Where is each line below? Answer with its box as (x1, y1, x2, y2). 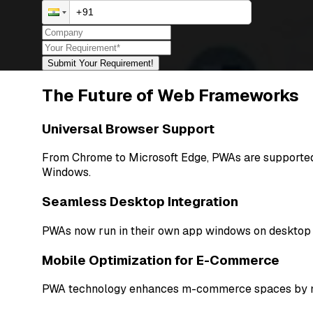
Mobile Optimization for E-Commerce (42, 251, 280, 269)
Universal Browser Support (42, 119, 215, 138)
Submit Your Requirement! (48, 57, 154, 68)
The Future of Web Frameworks (42, 84, 300, 106)
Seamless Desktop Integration (42, 193, 239, 211)
